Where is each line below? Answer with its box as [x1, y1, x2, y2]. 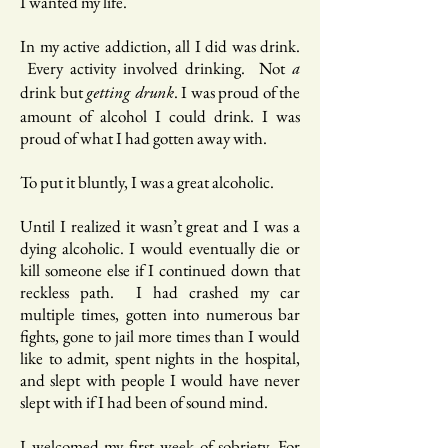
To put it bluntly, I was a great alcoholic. [20, 171, 274, 193]
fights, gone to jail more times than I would [20, 325, 300, 347]
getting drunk [86, 86, 174, 103]
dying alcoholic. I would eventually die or [20, 237, 300, 259]
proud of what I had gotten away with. [20, 127, 267, 149]
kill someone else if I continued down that [20, 259, 300, 281]
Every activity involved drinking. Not [20, 57, 292, 79]
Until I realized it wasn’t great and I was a [20, 215, 300, 237]
